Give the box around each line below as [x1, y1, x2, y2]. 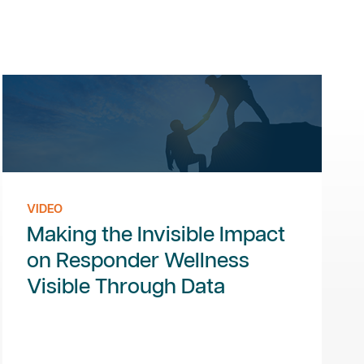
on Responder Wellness [26, 250, 249, 273]
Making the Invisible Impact [26, 224, 285, 247]
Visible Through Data [26, 276, 225, 299]
